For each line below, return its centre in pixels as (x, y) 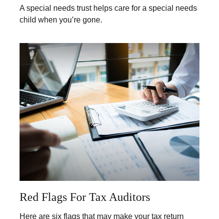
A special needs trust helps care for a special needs (108, 8)
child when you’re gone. (61, 20)
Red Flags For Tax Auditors (85, 197)
